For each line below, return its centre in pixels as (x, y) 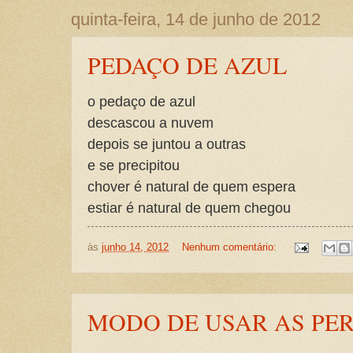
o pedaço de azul (141, 102)
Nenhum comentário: (230, 247)
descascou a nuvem (150, 123)
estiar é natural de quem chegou (189, 208)
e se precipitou (134, 165)
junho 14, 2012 (135, 247)
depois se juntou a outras (167, 144)
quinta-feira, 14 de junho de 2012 (196, 20)
